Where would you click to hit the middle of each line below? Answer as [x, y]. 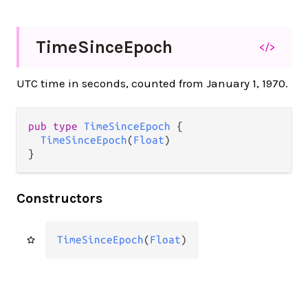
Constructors [59, 198]
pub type [56, 126]
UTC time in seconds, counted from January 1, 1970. [152, 83]
